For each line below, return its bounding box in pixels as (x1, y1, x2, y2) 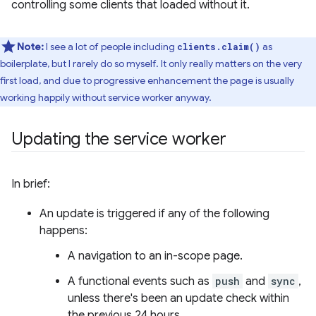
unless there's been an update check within (68, 291, 289, 306)
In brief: (11, 177, 50, 192)
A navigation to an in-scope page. (68, 249, 243, 264)
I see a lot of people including (44, 40, 177, 54)
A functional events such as (68, 274, 212, 289)
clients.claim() (177, 41, 260, 53)
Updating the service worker (11, 128, 226, 150)
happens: (39, 224, 87, 238)
